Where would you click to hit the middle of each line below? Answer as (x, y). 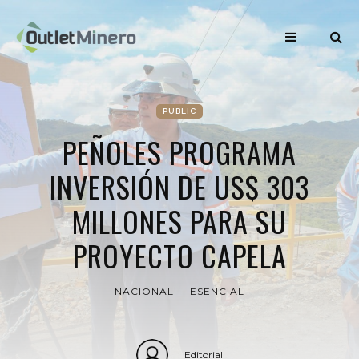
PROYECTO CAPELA (179, 255)
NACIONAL (144, 291)
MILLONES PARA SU (179, 221)
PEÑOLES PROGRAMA (179, 152)
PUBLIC (179, 111)
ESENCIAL (217, 291)
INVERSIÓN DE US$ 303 (179, 186)
